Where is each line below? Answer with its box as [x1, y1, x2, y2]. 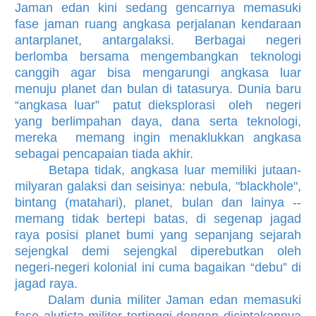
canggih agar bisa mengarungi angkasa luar [15, 65, 301, 80]
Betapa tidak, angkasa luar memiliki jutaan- [15, 162, 301, 177]
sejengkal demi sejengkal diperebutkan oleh [15, 243, 301, 258]
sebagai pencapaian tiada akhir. [15, 146, 193, 161]
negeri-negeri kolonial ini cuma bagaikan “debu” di [15, 260, 301, 274]
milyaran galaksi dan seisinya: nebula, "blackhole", [15, 178, 301, 193]
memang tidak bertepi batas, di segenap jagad [15, 211, 301, 226]
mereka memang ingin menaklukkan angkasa [15, 130, 301, 145]
